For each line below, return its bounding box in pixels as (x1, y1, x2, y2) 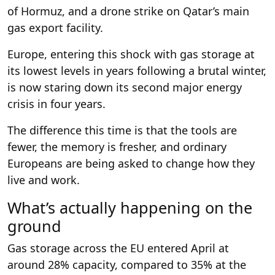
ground (7, 215, 61, 236)
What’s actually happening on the (7, 196, 252, 218)
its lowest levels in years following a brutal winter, (7, 63, 266, 78)
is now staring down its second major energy (7, 79, 242, 95)
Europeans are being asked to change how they (7, 155, 255, 171)
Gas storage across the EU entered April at (7, 240, 229, 255)
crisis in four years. (7, 96, 106, 111)
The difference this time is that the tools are (7, 122, 237, 137)
